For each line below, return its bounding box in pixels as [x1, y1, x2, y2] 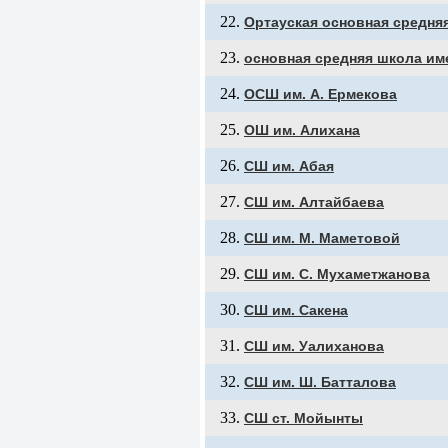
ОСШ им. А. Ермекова [244, 86, 397, 102]
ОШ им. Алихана [244, 122, 360, 138]
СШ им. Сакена [244, 302, 348, 318]
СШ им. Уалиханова [244, 338, 384, 354]
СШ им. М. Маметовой [244, 230, 400, 246]
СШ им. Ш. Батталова [244, 374, 396, 390]
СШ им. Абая [244, 158, 334, 174]
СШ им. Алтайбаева [244, 194, 384, 210]
